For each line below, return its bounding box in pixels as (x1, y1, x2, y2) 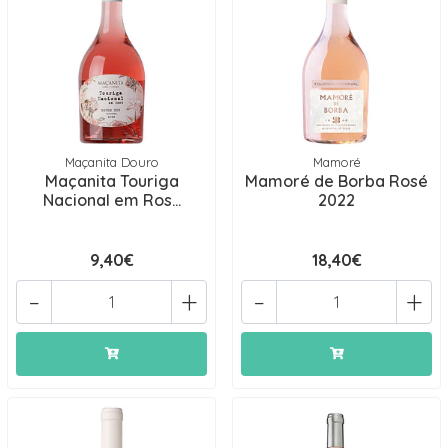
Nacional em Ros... (42, 190, 181, 210)
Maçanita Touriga (44, 171, 179, 191)
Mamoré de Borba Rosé (245, 171, 428, 191)
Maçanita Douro (64, 154, 159, 170)
